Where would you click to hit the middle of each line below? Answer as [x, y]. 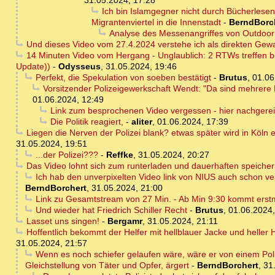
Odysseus [79, 67]
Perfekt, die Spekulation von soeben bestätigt [123, 78]
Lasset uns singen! [63, 221]
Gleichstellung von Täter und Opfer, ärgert [107, 265]
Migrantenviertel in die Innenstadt [156, 22]
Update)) [33, 67]
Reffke [119, 155]
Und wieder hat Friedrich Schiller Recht [111, 210]
